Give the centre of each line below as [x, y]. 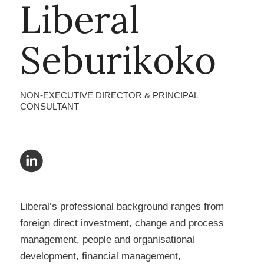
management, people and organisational [107, 239]
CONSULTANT [49, 106]
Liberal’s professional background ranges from [122, 206]
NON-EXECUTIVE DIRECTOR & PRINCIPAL [109, 95]
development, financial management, [100, 256]
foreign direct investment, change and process [122, 223]
